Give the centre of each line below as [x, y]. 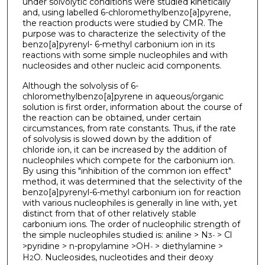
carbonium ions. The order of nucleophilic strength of [131, 224]
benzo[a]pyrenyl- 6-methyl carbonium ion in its [118, 44]
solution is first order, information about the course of [132, 107]
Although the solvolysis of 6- [80, 86]
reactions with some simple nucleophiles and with [125, 55]
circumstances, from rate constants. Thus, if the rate [129, 129]
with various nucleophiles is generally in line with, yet [130, 203]
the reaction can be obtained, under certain [112, 118]
